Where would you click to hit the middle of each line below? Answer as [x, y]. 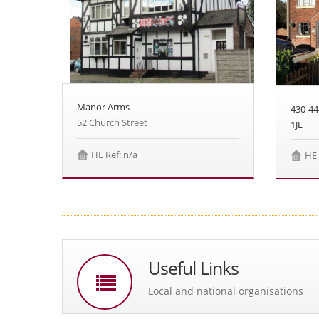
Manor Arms [103, 106]
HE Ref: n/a [114, 154]
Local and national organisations [226, 291]
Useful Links [193, 268]
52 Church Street [112, 122]
